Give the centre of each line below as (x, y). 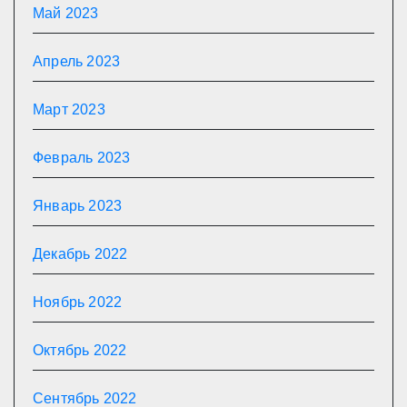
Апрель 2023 (77, 61)
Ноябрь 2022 (78, 302)
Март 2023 (69, 109)
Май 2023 (66, 13)
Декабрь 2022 (80, 254)
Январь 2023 (78, 206)
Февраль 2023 (82, 158)
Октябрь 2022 (80, 350)
